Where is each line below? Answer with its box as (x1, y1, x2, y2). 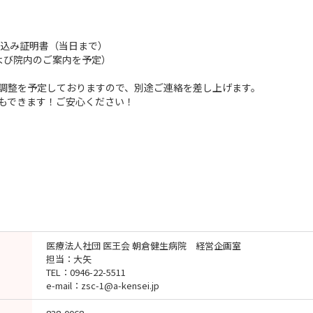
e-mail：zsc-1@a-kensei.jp (46, 279, 159, 293)
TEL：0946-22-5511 (46, 265, 126, 279)
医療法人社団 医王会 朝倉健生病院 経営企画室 (46, 239, 241, 253)
